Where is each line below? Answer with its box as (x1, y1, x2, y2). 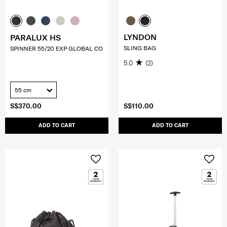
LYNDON (124, 32, 157, 43)
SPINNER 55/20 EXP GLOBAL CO (10, 45, 103, 53)
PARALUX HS (10, 32, 61, 43)
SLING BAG (124, 44, 156, 52)
